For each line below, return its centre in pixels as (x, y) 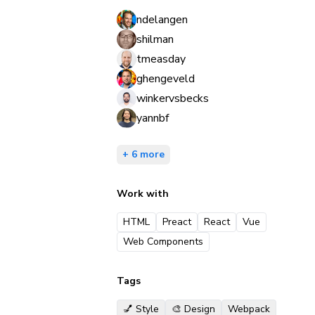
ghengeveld (166, 79)
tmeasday (161, 59)
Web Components (163, 242)
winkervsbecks (173, 98)
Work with (143, 194)
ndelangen (162, 20)
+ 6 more (143, 154)
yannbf (153, 118)
